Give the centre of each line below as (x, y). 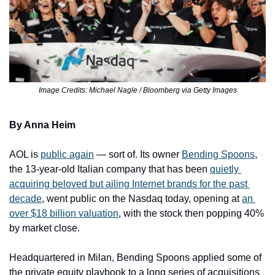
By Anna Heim (42, 125)
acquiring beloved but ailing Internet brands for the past (128, 184)
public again (67, 154)
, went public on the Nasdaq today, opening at (142, 198)
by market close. (45, 228)
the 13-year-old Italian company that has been (110, 169)
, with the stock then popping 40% (191, 213)
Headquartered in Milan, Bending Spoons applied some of (135, 257)
